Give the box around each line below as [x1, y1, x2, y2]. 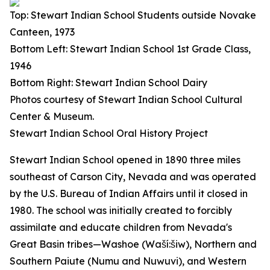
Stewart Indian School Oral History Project [10, 127, 208, 139]
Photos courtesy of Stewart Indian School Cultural [10, 93, 242, 105]
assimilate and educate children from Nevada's [10, 221, 232, 233]
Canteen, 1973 [10, 26, 75, 38]
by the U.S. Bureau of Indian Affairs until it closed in [10, 187, 248, 199]
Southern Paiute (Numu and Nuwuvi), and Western [10, 255, 246, 267]
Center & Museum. [10, 110, 94, 122]
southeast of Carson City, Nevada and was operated [10, 171, 256, 183]
